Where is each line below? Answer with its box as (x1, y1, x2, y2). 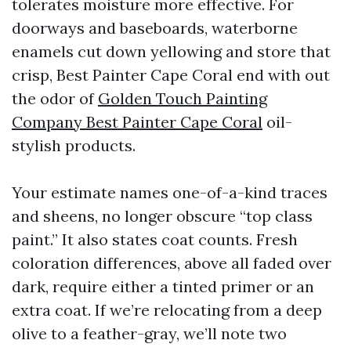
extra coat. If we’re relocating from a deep (12, 300, 322, 320)
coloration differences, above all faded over (12, 253, 331, 273)
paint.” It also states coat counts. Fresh (12, 230, 298, 249)
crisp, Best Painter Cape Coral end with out (12, 65, 330, 85)
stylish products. (12, 136, 136, 155)
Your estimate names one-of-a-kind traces (12, 183, 327, 202)
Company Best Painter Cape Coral (12, 112, 262, 132)
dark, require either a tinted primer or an (12, 277, 314, 296)
